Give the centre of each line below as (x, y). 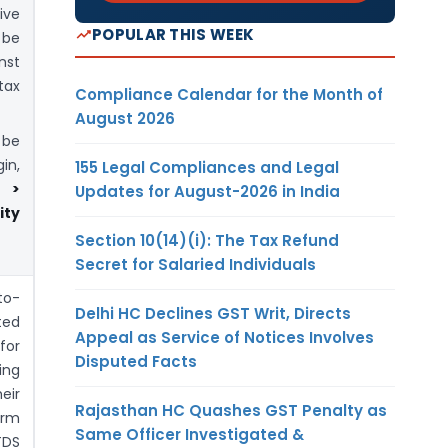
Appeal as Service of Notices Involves (224, 337)
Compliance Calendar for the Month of (229, 94)
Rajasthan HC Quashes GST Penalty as (231, 410)
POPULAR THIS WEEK (173, 34)
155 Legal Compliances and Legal (207, 167)
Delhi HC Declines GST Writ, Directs (213, 313)
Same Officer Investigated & (189, 434)
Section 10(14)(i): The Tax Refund (207, 240)
